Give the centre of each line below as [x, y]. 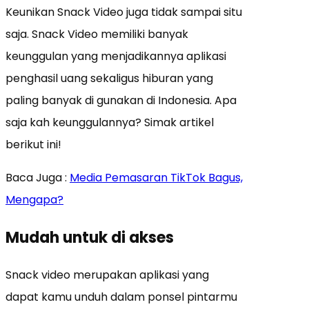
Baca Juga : [38, 177]
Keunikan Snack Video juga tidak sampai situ [124, 12]
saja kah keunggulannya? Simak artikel [110, 122]
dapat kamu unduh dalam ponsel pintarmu [121, 297]
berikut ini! [33, 144]
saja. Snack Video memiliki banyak [97, 34]
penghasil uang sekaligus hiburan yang [109, 78]
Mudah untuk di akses [90, 237]
